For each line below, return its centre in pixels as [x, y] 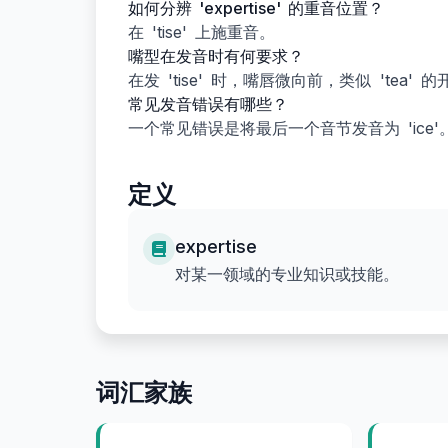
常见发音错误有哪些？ [208, 104]
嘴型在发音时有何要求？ [216, 56]
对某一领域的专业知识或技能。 [287, 274]
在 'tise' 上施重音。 [202, 32]
